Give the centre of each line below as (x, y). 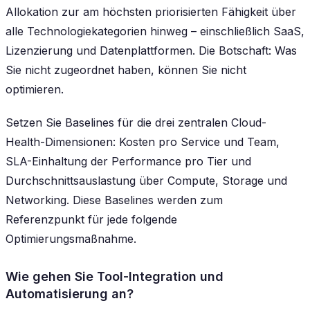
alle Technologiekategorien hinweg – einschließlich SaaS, (155, 31)
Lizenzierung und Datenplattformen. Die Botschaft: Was (151, 50)
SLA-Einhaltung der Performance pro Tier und (128, 161)
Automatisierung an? (70, 294)
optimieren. (35, 89)
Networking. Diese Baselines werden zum (114, 200)
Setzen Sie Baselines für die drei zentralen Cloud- (136, 122)
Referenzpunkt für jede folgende (91, 219)
